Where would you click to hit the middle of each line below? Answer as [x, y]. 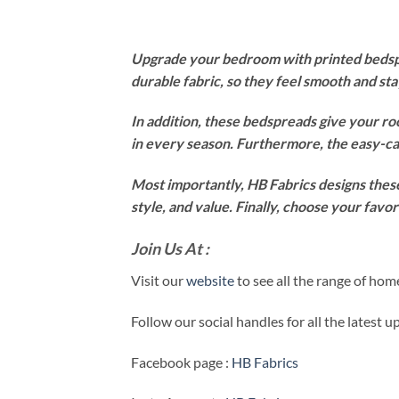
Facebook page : [181, 362]
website [210, 280]
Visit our [159, 280]
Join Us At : [170, 248]
